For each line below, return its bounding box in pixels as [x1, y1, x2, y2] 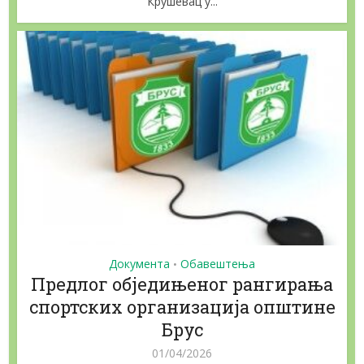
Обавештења [180, 255, 255, 271]
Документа [109, 255, 170, 271]
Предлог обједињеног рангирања [31, 271, 333, 296]
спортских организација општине [28, 294, 336, 318]
